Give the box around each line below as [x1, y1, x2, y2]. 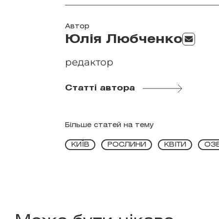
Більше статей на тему [65, 122, 154, 129]
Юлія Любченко [65, 34, 183, 45]
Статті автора [65, 84, 135, 92]
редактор [65, 56, 114, 68]
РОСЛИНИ [107, 142, 146, 149]
